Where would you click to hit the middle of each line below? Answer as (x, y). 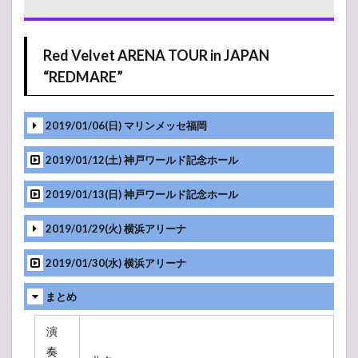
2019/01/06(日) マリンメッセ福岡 (126, 126)
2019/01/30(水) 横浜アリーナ (116, 263)
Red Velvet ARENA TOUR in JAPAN (156, 56)
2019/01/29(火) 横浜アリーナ (116, 228)
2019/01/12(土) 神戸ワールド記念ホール (142, 160)
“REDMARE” (83, 77)
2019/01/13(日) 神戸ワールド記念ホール (142, 194)
